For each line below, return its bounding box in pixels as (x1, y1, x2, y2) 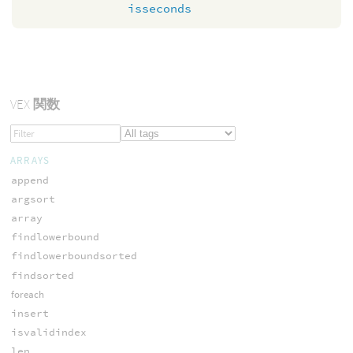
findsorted (10, 268, 74, 282)
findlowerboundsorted (10, 249, 137, 263)
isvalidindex (10, 325, 87, 340)
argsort (10, 191, 55, 206)
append (10, 173, 49, 187)
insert (10, 306, 49, 320)
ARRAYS (9, 153, 50, 167)
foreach (10, 287, 44, 301)
